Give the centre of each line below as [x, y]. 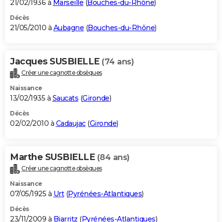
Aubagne [68, 28]
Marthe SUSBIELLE [54, 157]
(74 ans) [118, 62]
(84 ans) [113, 158]
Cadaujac [71, 124]
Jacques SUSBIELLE [56, 62]
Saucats [65, 98]
